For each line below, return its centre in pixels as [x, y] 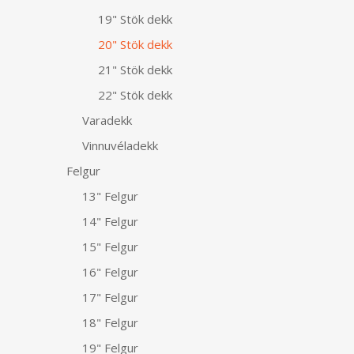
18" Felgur [111, 322]
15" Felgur [111, 247]
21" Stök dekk [136, 70]
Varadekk [107, 120]
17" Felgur [111, 297]
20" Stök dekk [136, 44]
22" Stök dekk [136, 95]
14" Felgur [111, 221]
